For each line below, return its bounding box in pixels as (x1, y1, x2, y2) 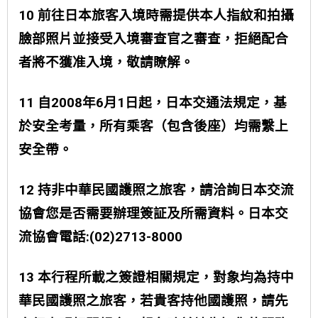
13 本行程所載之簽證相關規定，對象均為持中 (18, 270, 294, 285)
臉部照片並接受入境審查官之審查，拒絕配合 (18, 31, 288, 47)
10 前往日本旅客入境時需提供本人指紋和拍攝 (18, 8, 294, 23)
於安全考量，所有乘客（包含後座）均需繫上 (18, 119, 288, 134)
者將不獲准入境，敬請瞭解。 (18, 55, 197, 70)
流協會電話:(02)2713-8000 (18, 229, 182, 245)
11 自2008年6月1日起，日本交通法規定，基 (18, 95, 287, 111)
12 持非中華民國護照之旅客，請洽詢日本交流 (18, 182, 294, 198)
